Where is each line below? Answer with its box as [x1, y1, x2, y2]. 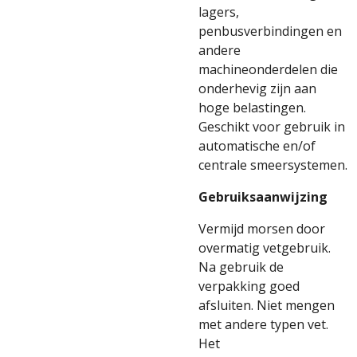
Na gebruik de [198, 258, 284, 276]
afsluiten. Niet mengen [198, 296, 335, 314]
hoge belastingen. [198, 99, 306, 116]
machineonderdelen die [198, 61, 338, 78]
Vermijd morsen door [198, 220, 325, 237]
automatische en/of [198, 137, 316, 155]
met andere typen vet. [198, 316, 328, 333]
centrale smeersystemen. [198, 156, 347, 174]
